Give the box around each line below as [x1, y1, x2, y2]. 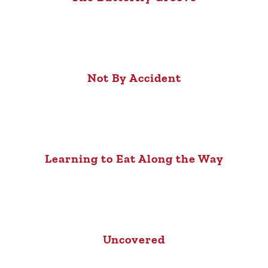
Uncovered [103, 232, 165, 246]
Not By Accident [87, 70, 181, 85]
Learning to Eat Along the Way [44, 151, 224, 166]
